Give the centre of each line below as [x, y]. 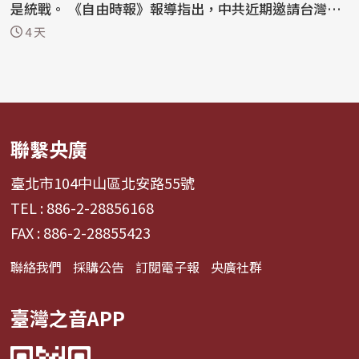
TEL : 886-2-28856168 [83, 207]
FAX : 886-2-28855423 [81, 232]
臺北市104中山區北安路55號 [103, 182]
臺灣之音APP [68, 317]
